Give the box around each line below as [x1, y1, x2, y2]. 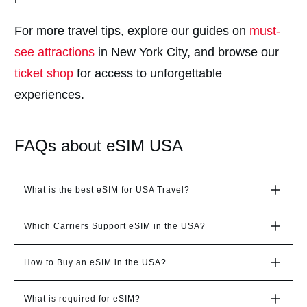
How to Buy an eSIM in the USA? [24, 258, 167, 268]
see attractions [14, 45, 98, 60]
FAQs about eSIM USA [14, 136, 183, 156]
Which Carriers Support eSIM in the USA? [24, 221, 206, 232]
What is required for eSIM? [24, 294, 140, 304]
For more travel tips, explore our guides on [14, 24, 249, 38]
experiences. [14, 88, 84, 102]
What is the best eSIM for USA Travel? [24, 185, 190, 195]
